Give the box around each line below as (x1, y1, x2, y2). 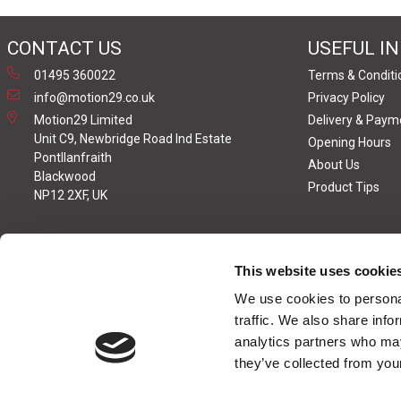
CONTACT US (7, 38, 122, 59)
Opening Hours (308, 135, 391, 149)
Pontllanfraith (34, 150, 112, 165)
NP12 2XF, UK (34, 188, 107, 202)
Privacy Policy (308, 90, 385, 105)
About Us (308, 158, 360, 172)
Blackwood (34, 169, 96, 183)
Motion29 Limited (34, 113, 132, 127)
